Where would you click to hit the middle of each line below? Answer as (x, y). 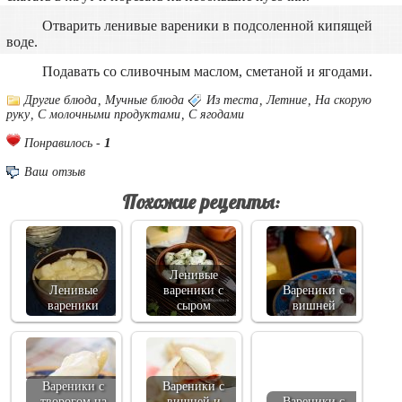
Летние (286, 100)
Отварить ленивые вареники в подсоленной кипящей (207, 25)
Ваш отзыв (54, 171)
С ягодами (216, 114)
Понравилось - (60, 143)
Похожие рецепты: (201, 201)
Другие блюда (60, 100)
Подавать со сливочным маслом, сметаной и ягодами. (207, 71)
